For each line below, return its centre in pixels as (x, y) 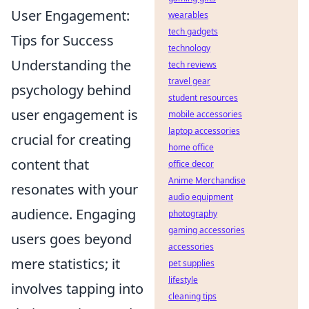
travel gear (189, 81)
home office (191, 147)
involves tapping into (77, 289)
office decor (191, 164)
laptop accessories (204, 131)
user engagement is (74, 115)
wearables (188, 15)
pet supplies (191, 263)
